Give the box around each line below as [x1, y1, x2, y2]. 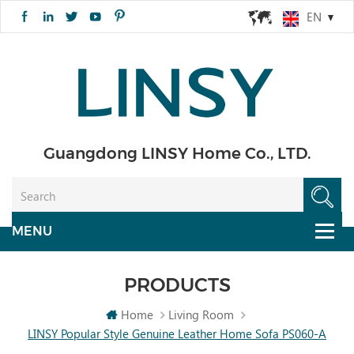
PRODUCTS [123, 273, 231, 296]
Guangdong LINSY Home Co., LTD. [43, 143, 311, 163]
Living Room [168, 307, 234, 323]
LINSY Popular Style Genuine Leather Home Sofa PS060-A [28, 326, 326, 342]
